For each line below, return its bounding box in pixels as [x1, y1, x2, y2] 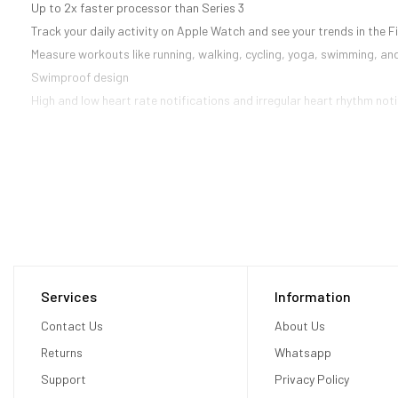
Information [274, 288, 351, 306]
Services [41, 288, 97, 306]
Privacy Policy [274, 371, 349, 387]
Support [41, 371, 86, 387]
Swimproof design [31, 69, 129, 85]
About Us [274, 318, 325, 334]
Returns [41, 345, 83, 361]
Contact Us [41, 318, 103, 334]
